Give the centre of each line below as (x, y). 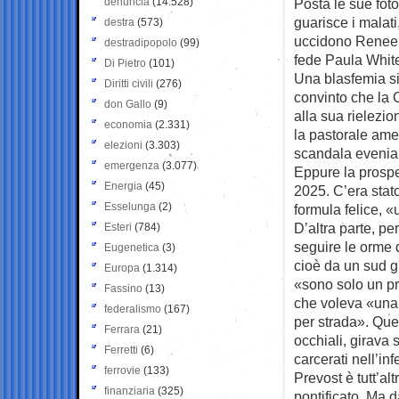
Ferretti (121, 350)
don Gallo (128, 104)
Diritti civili (129, 83)
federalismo (133, 309)
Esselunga (130, 206)
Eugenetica (132, 247)
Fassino (123, 288)
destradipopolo (141, 42)
